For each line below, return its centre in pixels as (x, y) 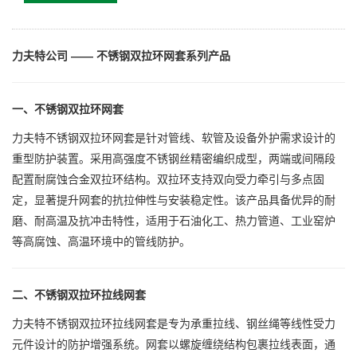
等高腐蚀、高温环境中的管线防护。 (101, 242)
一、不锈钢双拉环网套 (68, 110)
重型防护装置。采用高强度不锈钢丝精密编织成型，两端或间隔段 (174, 159)
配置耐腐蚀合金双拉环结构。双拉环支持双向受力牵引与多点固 (168, 180)
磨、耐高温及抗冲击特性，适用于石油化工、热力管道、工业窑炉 (174, 221)
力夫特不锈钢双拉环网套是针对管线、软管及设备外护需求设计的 (174, 138)
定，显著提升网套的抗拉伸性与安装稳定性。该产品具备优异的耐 (174, 200)
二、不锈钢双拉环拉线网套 (79, 295)
